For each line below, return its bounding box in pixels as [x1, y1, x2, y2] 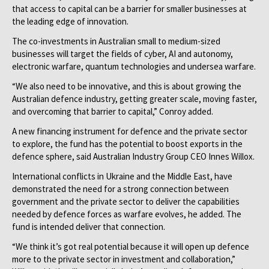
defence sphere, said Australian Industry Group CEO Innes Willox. [12, 151, 255, 162]
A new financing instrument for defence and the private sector [12, 125, 247, 137]
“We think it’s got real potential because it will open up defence [12, 241, 249, 252]
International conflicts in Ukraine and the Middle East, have [12, 171, 232, 182]
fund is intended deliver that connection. [12, 221, 165, 232]
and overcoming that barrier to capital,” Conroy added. [12, 106, 213, 117]
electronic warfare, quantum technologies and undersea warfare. [12, 61, 256, 72]
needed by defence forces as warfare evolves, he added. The [12, 208, 241, 220]
